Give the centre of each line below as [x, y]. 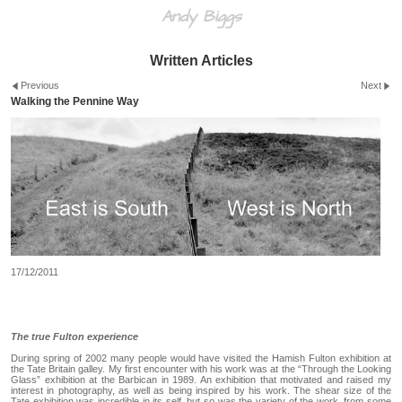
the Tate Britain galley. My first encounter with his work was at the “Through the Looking [201, 368]
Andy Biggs [201, 17]
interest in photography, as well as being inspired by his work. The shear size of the [201, 390]
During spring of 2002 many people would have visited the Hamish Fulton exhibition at [201, 358]
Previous [40, 86]
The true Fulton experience [74, 336]
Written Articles [201, 61]
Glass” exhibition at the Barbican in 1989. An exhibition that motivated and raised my [201, 379]
